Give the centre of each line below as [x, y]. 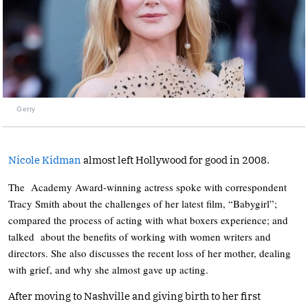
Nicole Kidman [45, 159]
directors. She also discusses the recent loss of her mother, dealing [150, 253]
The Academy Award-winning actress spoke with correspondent [147, 187]
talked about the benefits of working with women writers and [140, 236]
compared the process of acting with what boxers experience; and [148, 220]
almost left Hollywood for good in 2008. [175, 159]
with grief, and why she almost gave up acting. [108, 269]
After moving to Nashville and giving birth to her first [134, 296]
